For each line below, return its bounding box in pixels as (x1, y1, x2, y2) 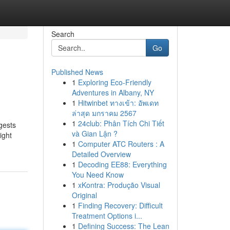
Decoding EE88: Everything (78, 159, 167, 169)
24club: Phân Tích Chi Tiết (78, 118, 164, 128)
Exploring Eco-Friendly (78, 77, 151, 87)
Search (51, 29, 74, 39)
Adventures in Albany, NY (71, 87, 154, 98)
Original (71, 190, 97, 200)
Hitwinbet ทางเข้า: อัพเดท (78, 98, 159, 108)
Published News (51, 67, 103, 77)
